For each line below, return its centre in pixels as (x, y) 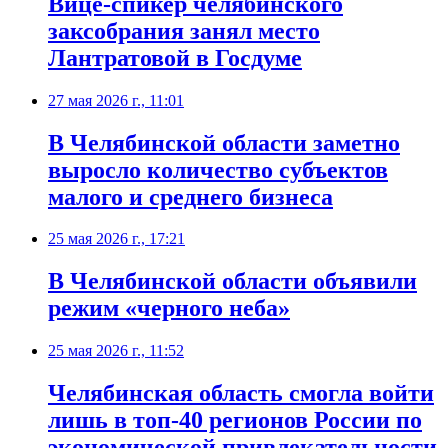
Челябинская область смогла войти (241, 393)
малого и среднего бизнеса (190, 196)
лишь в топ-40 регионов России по (235, 420)
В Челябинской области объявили (232, 281)
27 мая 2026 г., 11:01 (116, 100)
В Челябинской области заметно (224, 142)
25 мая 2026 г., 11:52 (116, 351)
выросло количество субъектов (218, 169)
